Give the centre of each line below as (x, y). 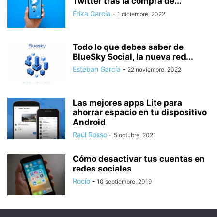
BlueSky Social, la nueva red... (133, 57)
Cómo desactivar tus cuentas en (139, 159)
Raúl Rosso (90, 135)
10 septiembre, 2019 (124, 182)
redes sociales (102, 169)
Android (89, 122)
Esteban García (97, 69)
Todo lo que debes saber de (128, 47)
